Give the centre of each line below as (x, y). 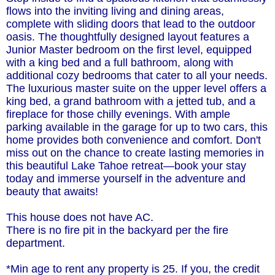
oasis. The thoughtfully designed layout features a (128, 37)
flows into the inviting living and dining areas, (115, 11)
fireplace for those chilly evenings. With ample (118, 114)
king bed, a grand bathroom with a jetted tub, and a (131, 102)
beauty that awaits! (52, 192)
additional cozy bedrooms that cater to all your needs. (137, 76)
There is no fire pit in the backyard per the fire (117, 230)
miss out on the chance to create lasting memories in (135, 153)
